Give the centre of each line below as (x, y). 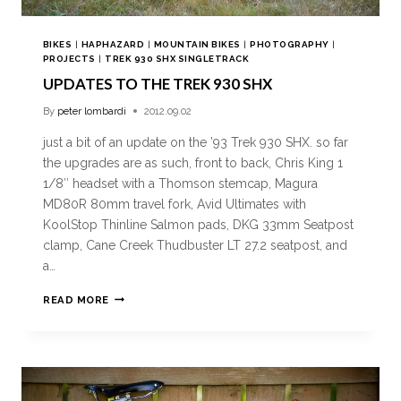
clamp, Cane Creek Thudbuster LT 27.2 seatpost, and (195, 245)
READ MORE (77, 299)
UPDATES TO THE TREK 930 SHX (158, 83)
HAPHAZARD (113, 44)
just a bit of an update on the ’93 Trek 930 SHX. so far (196, 142)
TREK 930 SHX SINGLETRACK (177, 58)
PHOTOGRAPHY (290, 44)
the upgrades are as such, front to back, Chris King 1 (193, 162)
